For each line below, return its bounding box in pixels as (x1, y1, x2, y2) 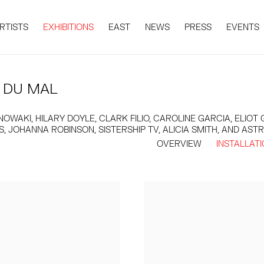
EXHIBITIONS (43, 22, 94, 32)
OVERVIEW (157, 138, 202, 148)
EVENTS (226, 22, 259, 32)
